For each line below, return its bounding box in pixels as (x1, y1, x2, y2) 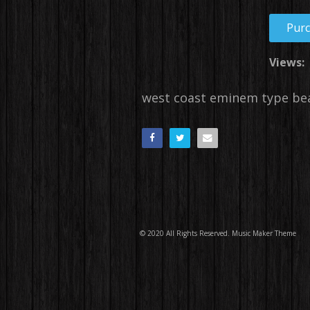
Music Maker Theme (232, 228, 296, 238)
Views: (269, 55, 304, 70)
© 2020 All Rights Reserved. (140, 228, 232, 238)
